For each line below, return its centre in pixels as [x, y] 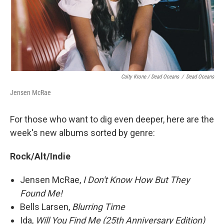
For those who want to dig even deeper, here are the [112, 119]
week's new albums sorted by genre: [82, 133]
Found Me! [41, 193]
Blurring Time [98, 207]
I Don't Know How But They [136, 180]
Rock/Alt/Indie [40, 156]
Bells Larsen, [46, 207]
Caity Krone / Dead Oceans [150, 77]
